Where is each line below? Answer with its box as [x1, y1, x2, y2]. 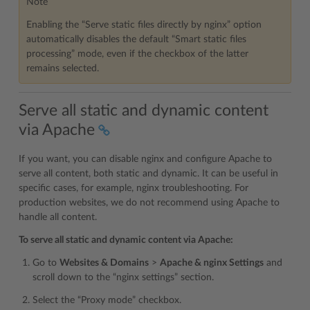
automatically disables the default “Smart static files [26, 35, 246, 45]
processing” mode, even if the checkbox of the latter [26, 49, 248, 60]
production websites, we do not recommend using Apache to [19, 197, 280, 208]
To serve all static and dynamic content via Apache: [19, 235, 233, 245]
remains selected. [26, 64, 99, 74]
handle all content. [19, 212, 97, 222]
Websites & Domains [60, 257, 149, 268]
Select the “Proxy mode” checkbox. [33, 295, 181, 305]
